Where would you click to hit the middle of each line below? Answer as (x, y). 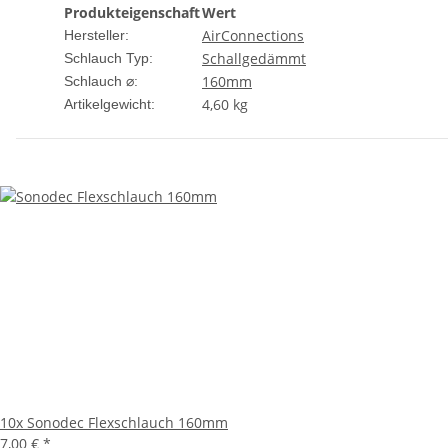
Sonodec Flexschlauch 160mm (127, 423)
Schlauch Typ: (108, 58)
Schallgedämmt (254, 59)
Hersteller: (96, 35)
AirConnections (253, 36)
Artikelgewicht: (109, 104)
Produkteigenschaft (132, 13)
